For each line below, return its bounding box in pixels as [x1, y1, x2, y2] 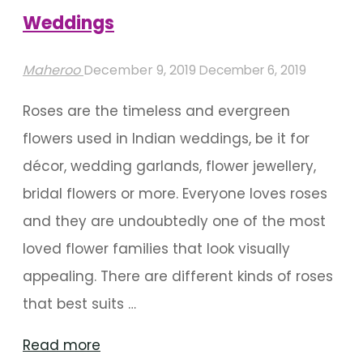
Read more [23, 335, 100, 355]
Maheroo [23, 60, 80, 79]
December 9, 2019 [83, 60, 199, 79]
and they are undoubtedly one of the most [23, 211, 326, 231]
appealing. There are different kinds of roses [23, 266, 333, 286]
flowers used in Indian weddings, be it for [23, 128, 310, 148]
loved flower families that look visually [23, 238, 290, 258]
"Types [100, 334, 144, 354]
